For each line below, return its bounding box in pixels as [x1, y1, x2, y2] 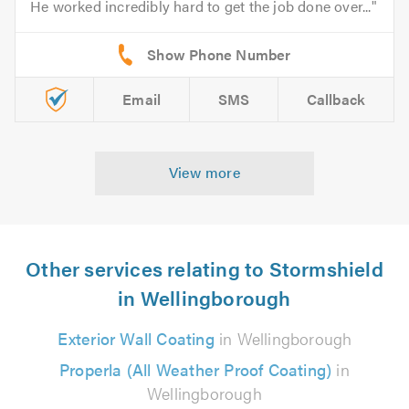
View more [168, 161, 241, 183]
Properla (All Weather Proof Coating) [59, 357, 332, 381]
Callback [306, 88, 366, 110]
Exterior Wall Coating [57, 326, 215, 350]
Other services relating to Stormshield [26, 253, 383, 282]
